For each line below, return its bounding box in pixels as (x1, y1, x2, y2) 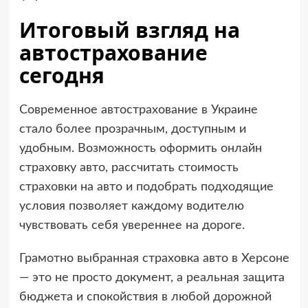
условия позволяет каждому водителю (19, 200, 244, 213)
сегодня (19, 61, 104, 90)
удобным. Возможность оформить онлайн (19, 142, 262, 155)
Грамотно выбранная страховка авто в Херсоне (19, 252, 289, 265)
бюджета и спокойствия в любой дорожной (19, 291, 272, 304)
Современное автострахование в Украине (19, 104, 258, 117)
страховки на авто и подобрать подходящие (19, 181, 274, 194)
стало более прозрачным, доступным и (19, 123, 246, 136)
